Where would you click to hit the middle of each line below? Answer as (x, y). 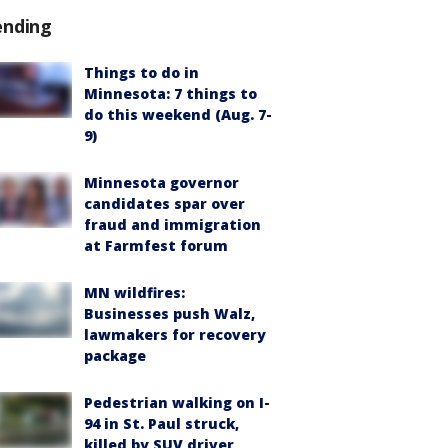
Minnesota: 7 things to (170, 93)
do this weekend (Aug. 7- (178, 114)
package (115, 355)
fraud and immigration (172, 224)
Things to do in (141, 72)
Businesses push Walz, (169, 313)
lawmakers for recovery (175, 334)
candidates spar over (164, 203)
